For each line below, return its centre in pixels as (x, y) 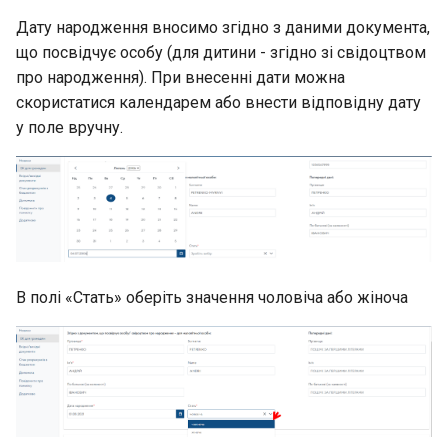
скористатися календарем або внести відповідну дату (218, 102)
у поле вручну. (69, 127)
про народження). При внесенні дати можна (180, 77)
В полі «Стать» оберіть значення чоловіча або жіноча (212, 298)
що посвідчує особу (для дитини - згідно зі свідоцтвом (221, 52)
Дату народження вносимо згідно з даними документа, (223, 27)
